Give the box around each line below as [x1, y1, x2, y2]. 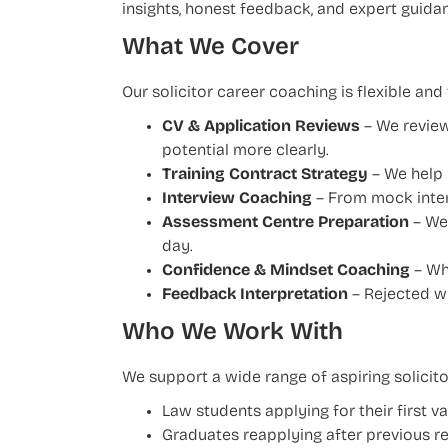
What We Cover [122, 36, 299, 61]
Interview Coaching [162, 191, 312, 208]
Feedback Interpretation [162, 287, 348, 304]
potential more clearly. [162, 143, 329, 160]
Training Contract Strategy [162, 167, 368, 184]
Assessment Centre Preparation [162, 215, 409, 232]
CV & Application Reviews [162, 119, 360, 136]
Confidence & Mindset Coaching [162, 263, 410, 280]
